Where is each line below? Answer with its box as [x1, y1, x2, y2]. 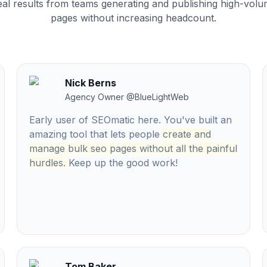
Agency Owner [65, 92, 124, 102]
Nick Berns [65, 77, 116, 89]
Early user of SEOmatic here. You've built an [29, 114, 232, 126]
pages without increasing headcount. [51, 12, 216, 24]
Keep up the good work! [69, 157, 178, 169]
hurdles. [29, 157, 66, 169]
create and [163, 128, 211, 140]
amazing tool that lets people [29, 128, 160, 140]
